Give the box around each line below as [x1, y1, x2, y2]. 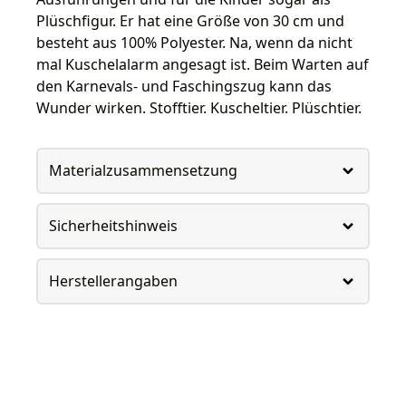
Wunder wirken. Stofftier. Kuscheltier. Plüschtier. [36, 97, 362, 118]
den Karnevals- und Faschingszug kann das [36, 75, 332, 96]
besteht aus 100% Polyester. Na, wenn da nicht [36, 32, 353, 53]
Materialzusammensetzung [48, 160, 237, 181]
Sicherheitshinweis [48, 216, 178, 237]
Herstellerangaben [48, 271, 178, 292]
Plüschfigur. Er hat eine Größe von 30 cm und [36, 10, 344, 31]
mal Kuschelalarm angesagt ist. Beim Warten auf [36, 53, 369, 74]
